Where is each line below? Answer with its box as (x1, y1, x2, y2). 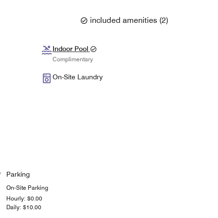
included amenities (90, 15, 157, 25)
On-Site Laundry (52, 73, 103, 81)
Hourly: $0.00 (6, 195, 42, 202)
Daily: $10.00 (6, 203, 41, 211)
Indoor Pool (52, 45, 90, 53)
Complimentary (52, 55, 93, 63)
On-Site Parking (6, 184, 48, 192)
